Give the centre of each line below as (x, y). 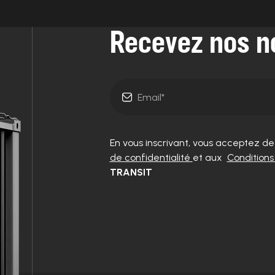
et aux (210, 158)
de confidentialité (151, 158)
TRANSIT (131, 172)
